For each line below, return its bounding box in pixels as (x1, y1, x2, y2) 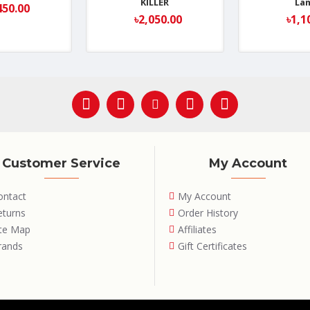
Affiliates (178, 223, 217, 237)
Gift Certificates (178, 239, 247, 253)
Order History (178, 206, 238, 220)
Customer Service (2, 156, 120, 172)
